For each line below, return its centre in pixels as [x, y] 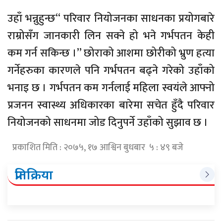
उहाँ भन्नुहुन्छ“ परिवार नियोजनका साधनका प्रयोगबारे [111, 19]
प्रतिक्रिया [34, 175]
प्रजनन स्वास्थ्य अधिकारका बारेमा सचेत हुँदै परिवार [111, 106]
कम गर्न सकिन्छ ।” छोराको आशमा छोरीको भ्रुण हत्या [111, 54]
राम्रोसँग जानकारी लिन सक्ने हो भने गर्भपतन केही [111, 36]
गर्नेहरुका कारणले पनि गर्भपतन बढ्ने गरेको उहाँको [111, 71]
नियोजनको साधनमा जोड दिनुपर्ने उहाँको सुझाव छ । [108, 123]
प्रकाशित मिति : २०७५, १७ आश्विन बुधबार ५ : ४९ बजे [98, 148]
